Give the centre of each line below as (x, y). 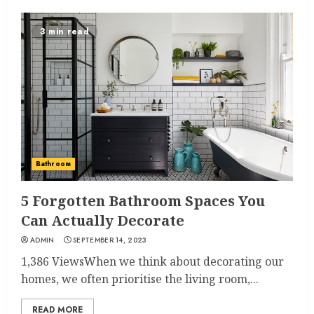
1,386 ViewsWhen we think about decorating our (152, 261)
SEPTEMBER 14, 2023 (110, 240)
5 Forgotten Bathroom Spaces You (143, 201)
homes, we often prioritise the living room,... (140, 279)
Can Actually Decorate (103, 220)
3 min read (64, 32)
